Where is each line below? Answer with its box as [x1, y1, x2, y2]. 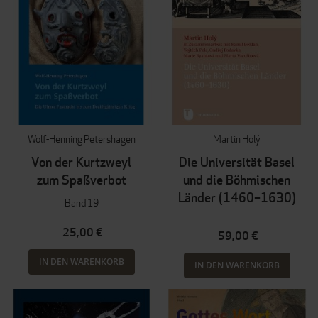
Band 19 [64, 195, 99, 209]
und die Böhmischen [183, 171, 290, 188]
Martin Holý [213, 131, 261, 146]
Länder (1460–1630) [177, 189, 296, 206]
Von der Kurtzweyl [31, 153, 131, 170]
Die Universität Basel [179, 153, 295, 170]
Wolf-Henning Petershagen [27, 131, 136, 146]
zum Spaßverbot [36, 171, 126, 188]
